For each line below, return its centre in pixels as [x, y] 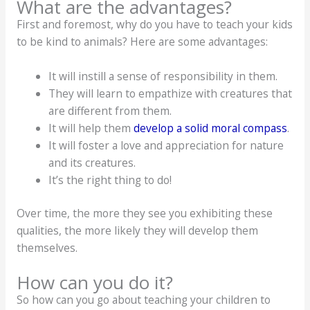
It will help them [91, 128]
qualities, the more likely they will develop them [137, 231]
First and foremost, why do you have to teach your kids [154, 25]
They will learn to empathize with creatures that [171, 94]
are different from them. [110, 111]
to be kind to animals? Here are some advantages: [142, 42]
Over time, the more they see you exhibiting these [144, 213]
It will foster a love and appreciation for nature [166, 146]
